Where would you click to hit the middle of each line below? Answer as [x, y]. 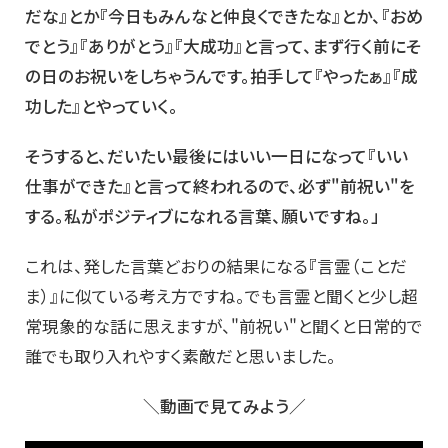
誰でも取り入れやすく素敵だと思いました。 [180, 356]
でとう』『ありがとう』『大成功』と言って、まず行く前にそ [223, 46]
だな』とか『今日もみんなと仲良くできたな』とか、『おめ [224, 16]
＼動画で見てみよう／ [224, 406]
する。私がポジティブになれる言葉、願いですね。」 [202, 216]
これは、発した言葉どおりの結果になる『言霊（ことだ [216, 266]
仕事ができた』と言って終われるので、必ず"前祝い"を [220, 186]
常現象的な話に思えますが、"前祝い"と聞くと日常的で [224, 326]
